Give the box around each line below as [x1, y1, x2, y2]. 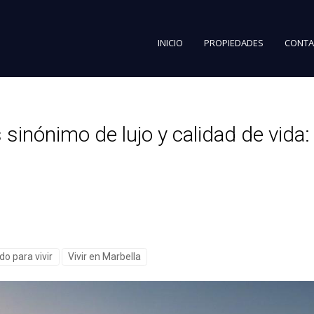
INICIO [158, 36, 183, 49]
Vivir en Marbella [67, 251, 141, 262]
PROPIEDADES [204, 36, 264, 49]
